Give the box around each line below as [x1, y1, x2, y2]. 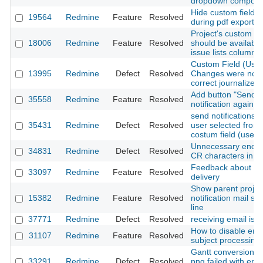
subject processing [191, 235, 260, 245]
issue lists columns [191, 48, 260, 58]
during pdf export [191, 17, 254, 27]
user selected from [191, 120, 260, 130]
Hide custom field [191, 8, 255, 18]
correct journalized [191, 78, 259, 88]
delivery [191, 172, 220, 182]
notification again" [191, 99, 257, 109]
